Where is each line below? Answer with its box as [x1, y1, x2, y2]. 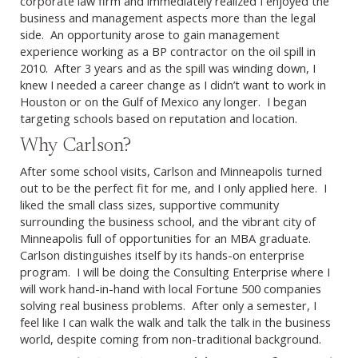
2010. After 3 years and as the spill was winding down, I [20, 59, 316, 76]
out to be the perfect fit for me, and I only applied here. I [20, 179, 327, 196]
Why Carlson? [20, 136, 131, 157]
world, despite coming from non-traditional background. [20, 330, 324, 347]
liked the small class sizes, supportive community [20, 196, 279, 213]
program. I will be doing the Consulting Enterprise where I [20, 263, 330, 280]
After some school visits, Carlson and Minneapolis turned [20, 162, 322, 179]
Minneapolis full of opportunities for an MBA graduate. [20, 229, 314, 246]
